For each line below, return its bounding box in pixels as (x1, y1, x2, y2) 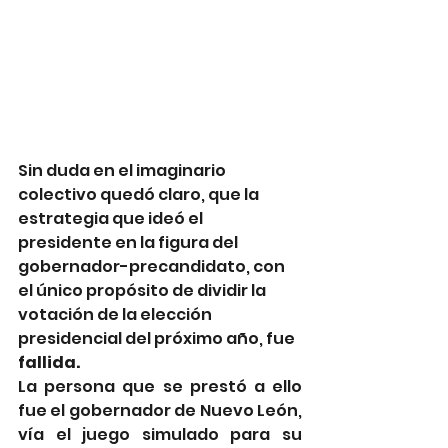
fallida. (18, 350, 80, 374)
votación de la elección (18, 302, 215, 326)
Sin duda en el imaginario (18, 158, 229, 182)
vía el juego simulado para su (18, 422, 302, 446)
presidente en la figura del (18, 230, 241, 254)
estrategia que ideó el (18, 206, 206, 230)
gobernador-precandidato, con (18, 254, 288, 278)
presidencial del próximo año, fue (18, 326, 295, 350)
